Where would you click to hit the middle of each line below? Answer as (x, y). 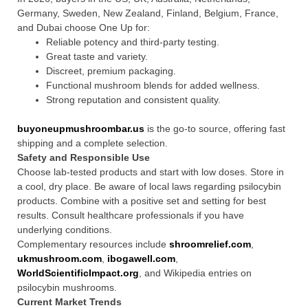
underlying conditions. (65, 230)
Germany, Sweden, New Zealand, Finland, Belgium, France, (148, 13)
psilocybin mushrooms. (67, 287)
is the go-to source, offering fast (215, 129)
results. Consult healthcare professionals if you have (131, 215)
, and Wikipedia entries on (195, 273)
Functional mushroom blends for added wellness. (153, 85)
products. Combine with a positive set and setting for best (142, 201)
